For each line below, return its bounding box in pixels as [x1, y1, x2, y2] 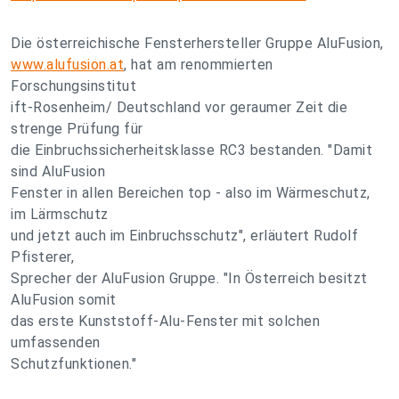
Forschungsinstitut [11, 77, 136, 94]
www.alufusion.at [11, 56, 124, 73]
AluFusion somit [11, 291, 117, 308]
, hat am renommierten [124, 56, 273, 73]
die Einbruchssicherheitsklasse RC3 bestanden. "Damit [11, 142, 372, 159]
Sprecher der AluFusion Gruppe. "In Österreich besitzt [11, 270, 368, 287]
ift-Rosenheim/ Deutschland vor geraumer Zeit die [11, 99, 347, 116]
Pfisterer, [11, 248, 74, 265]
